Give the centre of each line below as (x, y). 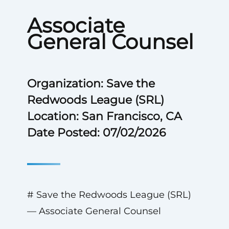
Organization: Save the (91, 84)
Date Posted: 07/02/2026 (96, 133)
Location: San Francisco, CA (104, 116)
